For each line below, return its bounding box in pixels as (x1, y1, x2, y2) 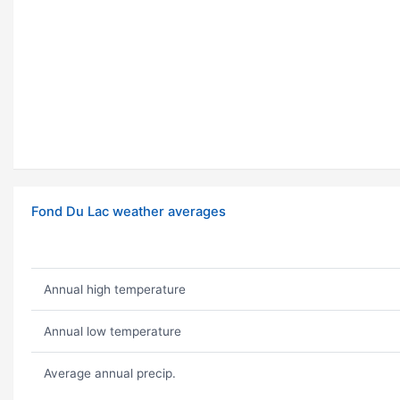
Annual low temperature (43, 324, 181, 339)
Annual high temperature (43, 282, 186, 297)
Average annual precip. (43, 366, 176, 381)
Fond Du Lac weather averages (31, 204, 226, 221)
